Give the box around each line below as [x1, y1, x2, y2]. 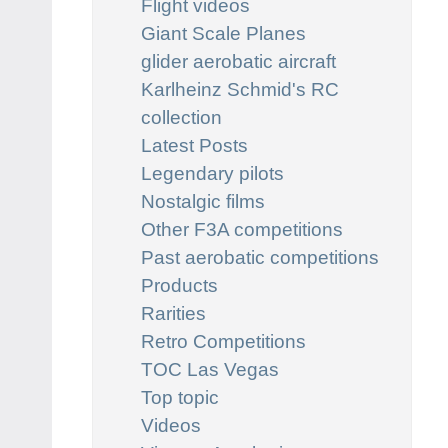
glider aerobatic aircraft [141, 50, 336, 72]
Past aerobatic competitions [141, 246, 379, 268]
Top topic [141, 386, 219, 408]
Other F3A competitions [141, 218, 343, 240]
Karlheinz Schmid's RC [141, 78, 339, 100]
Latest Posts [141, 134, 248, 156]
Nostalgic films [141, 190, 265, 212]
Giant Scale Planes [141, 22, 306, 44]
